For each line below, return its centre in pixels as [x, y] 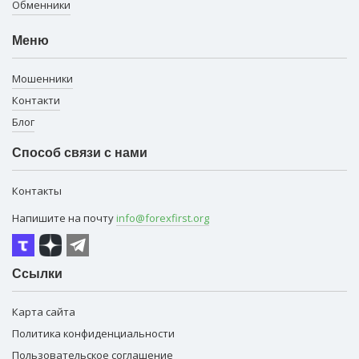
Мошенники [42, 78]
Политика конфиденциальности [93, 333]
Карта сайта [44, 311]
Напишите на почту [64, 218]
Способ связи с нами [80, 152]
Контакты [37, 190]
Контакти [36, 100]
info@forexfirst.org [163, 218]
